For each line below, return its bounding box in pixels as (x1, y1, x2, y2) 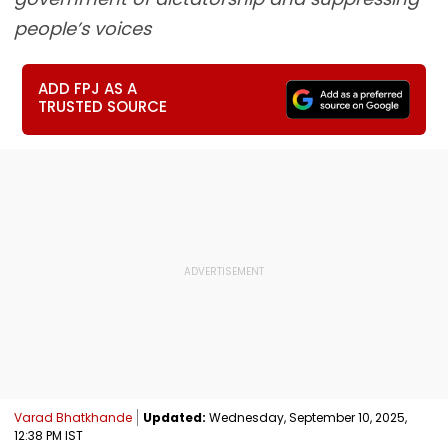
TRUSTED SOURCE (38, 96, 168, 117)
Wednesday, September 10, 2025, (206, 408, 407, 426)
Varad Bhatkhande (14, 408, 132, 426)
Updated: (143, 408, 206, 426)
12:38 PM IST (14, 426, 83, 444)
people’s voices (14, 16, 151, 41)
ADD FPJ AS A (38, 78, 138, 99)
